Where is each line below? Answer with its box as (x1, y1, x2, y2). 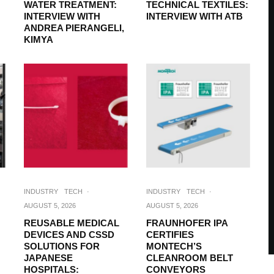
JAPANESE (24, 253, 73, 263)
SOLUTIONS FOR (24, 241, 100, 251)
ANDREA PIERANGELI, (24, 23, 124, 33)
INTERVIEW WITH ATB (146, 11, 243, 21)
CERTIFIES (146, 229, 194, 240)
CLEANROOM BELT (146, 253, 233, 263)
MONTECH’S (146, 241, 202, 251)
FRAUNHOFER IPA (146, 218, 228, 228)
